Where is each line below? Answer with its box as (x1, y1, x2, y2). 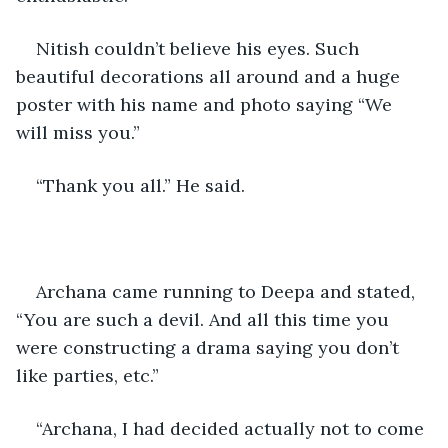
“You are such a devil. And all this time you (16, 307, 394, 331)
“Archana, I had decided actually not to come (36, 416, 429, 440)
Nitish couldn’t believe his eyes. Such (36, 36, 364, 60)
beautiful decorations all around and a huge (16, 64, 405, 88)
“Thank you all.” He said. (36, 173, 245, 197)
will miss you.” (16, 120, 140, 144)
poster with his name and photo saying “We (16, 92, 397, 116)
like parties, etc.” (16, 363, 159, 387)
